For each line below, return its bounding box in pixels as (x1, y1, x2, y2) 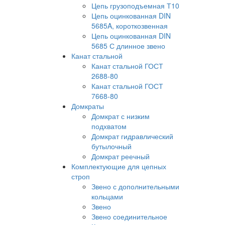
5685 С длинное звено (91, 41, 165, 51)
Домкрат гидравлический (91, 131, 173, 141)
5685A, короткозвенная (91, 21, 168, 31)
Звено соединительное (91, 211, 167, 221)
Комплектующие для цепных (71, 161, 166, 171)
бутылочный (91, 141, 132, 151)
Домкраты (71, 101, 104, 111)
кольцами (91, 191, 123, 201)
